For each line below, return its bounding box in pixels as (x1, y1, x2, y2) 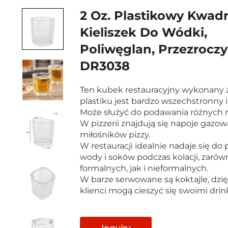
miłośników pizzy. (79, 129, 150, 139)
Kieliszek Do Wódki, (79, 24, 207, 40)
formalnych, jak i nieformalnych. (79, 163, 208, 173)
